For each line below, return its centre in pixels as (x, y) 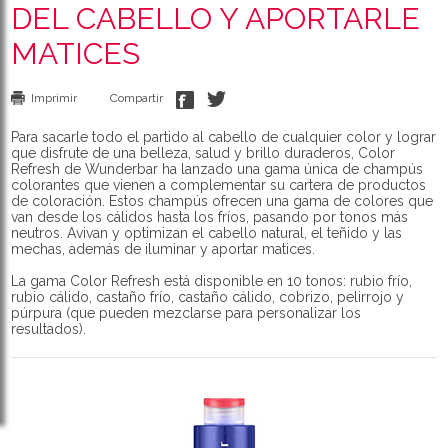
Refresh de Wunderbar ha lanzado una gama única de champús (217, 169)
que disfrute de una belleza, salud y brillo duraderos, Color (203, 153)
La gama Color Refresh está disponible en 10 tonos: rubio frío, (211, 281)
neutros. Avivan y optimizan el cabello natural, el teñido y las (206, 233)
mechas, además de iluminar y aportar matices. (163, 249)
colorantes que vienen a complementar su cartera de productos (218, 185)
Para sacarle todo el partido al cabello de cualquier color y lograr (223, 137)
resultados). (48, 329)
